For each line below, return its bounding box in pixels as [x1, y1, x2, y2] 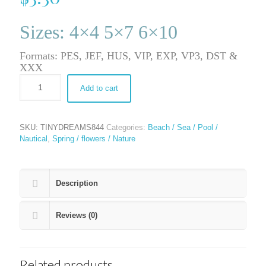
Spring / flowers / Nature [52, 134, 135, 143]
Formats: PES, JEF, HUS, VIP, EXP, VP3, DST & [20, 49, 237, 62]
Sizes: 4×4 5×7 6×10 [20, 21, 178, 43]
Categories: [106, 122, 148, 132]
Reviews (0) [56, 210, 97, 220]
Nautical [20, 134, 47, 143]
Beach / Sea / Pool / [148, 122, 218, 132]
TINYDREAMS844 [40, 122, 104, 132]
